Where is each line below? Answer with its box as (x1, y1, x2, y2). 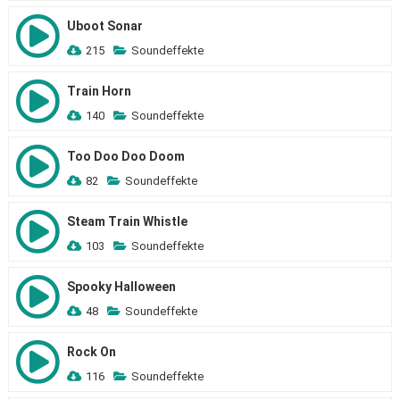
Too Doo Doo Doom (66, 149, 185, 163)
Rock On (66, 345, 116, 359)
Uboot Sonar (66, 19, 143, 33)
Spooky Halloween (66, 279, 176, 294)
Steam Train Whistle (66, 214, 187, 229)
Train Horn (66, 84, 131, 98)
